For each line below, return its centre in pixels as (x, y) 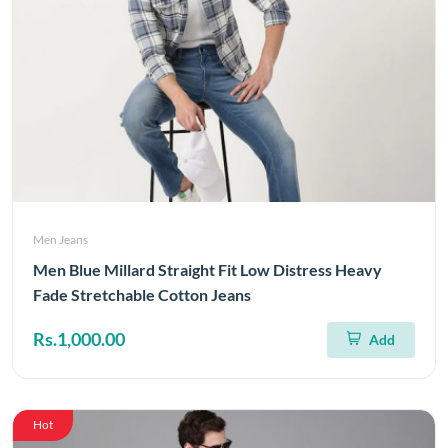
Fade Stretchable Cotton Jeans (142, 294)
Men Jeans (60, 239)
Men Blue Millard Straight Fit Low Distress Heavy (207, 269)
